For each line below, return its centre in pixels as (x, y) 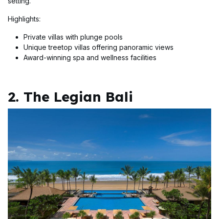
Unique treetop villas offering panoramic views (99, 47)
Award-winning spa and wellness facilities (90, 58)
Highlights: (24, 19)
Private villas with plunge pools (73, 37)
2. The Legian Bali (70, 97)
